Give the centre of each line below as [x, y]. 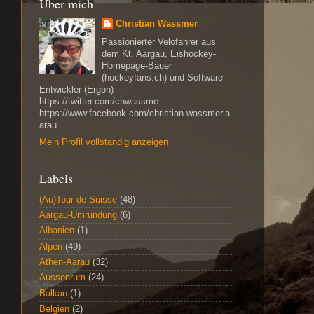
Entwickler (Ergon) [76, 90]
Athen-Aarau [64, 262]
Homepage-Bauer [137, 66]
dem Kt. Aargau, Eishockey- [159, 54]
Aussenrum [62, 278]
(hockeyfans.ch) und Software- [164, 78]
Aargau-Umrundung [78, 216]
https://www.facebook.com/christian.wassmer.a [135, 114]
